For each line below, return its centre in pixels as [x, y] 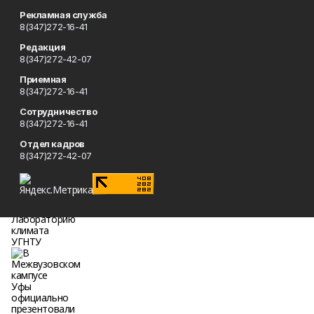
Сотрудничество [59, 111]
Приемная [43, 79]
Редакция [43, 47]
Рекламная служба [63, 15]
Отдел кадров [52, 144]
